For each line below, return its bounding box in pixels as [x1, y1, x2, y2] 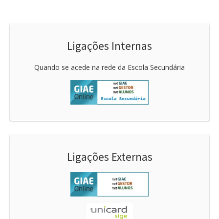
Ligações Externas [66, 149, 153, 164]
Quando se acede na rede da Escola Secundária [34, 62, 185, 72]
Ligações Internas [67, 38, 152, 53]
